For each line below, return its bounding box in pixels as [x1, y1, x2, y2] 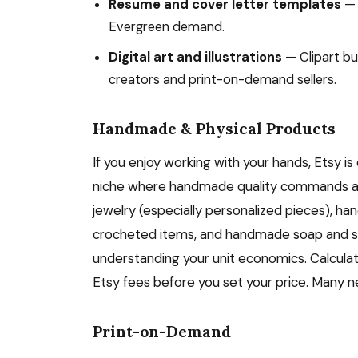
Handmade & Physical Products [93, 119, 336, 138]
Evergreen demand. [109, 18, 225, 35]
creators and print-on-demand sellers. [109, 71, 336, 88]
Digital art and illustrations [109, 49, 282, 66]
